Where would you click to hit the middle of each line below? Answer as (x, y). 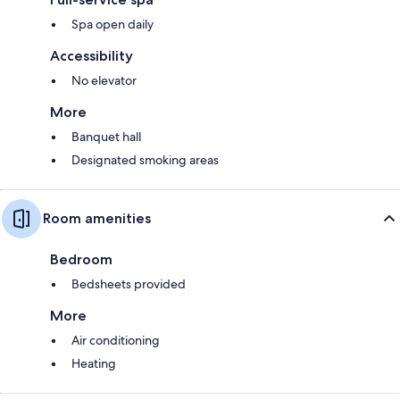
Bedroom (81, 259)
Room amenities (97, 218)
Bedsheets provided (129, 283)
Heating (94, 363)
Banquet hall (106, 136)
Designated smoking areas (145, 159)
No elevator (104, 80)
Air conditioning (116, 340)
